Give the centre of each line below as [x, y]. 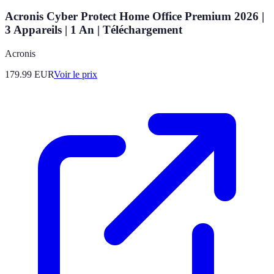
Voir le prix [76, 75]
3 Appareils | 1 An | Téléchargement [94, 30]
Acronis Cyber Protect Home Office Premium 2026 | [135, 17]
